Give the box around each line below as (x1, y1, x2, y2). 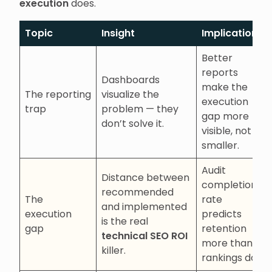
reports (202, 66, 238, 80)
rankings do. (202, 251, 259, 265)
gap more (202, 109, 249, 123)
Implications (202, 26, 263, 40)
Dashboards (101, 73, 160, 87)
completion (202, 178, 257, 192)
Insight (101, 26, 135, 40)
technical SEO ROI (101, 229, 188, 243)
